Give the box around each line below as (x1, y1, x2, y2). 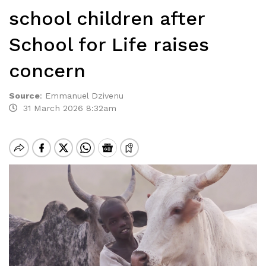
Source (9, 91, 40, 100)
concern (9, 59, 85, 82)
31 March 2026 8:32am (17, 103, 116, 113)
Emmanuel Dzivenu (45, 91, 123, 100)
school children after (9, 7, 205, 30)
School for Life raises (9, 33, 209, 56)
